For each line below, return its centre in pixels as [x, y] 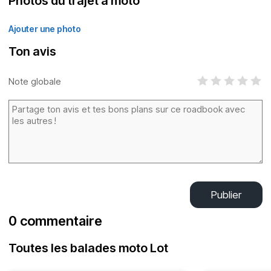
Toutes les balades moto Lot [88, 248]
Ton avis [32, 51]
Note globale [35, 81]
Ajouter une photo [45, 29]
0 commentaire [55, 221]
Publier [226, 195]
